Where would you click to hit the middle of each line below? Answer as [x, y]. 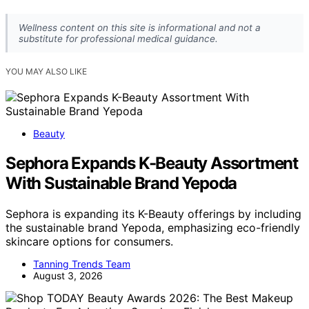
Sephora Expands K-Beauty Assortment [152, 163]
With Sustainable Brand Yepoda [121, 183]
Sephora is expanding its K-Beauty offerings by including [153, 214]
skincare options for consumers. [89, 242]
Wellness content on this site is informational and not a [140, 28]
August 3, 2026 [68, 276]
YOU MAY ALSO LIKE [46, 72]
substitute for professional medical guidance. [118, 39]
